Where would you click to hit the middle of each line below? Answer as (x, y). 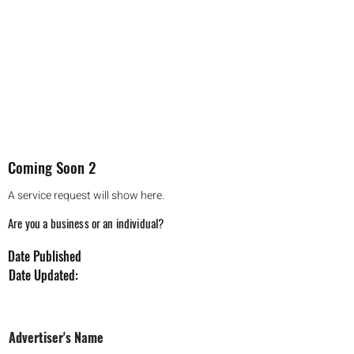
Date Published (45, 256)
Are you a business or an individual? (86, 223)
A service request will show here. (86, 196)
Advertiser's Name (56, 337)
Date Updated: (43, 275)
